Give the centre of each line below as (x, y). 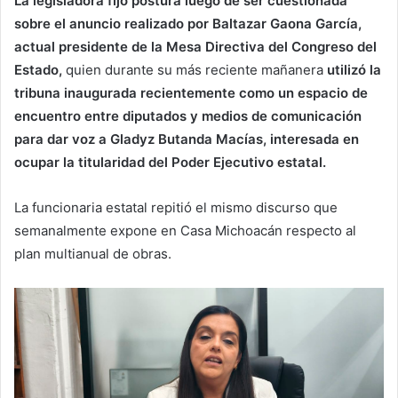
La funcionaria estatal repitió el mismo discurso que (176, 207)
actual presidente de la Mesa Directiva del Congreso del (195, 46)
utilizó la (354, 69)
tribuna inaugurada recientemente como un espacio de (191, 92)
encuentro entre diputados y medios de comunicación (188, 115)
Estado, (38, 69)
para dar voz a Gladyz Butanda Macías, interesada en (187, 139)
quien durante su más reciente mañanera (195, 69)
